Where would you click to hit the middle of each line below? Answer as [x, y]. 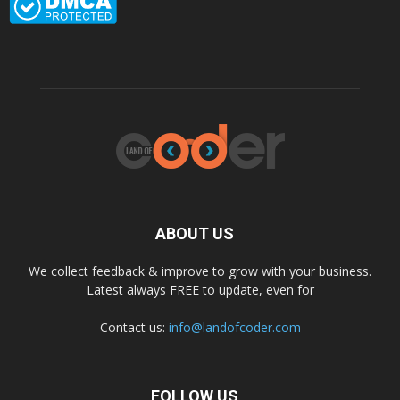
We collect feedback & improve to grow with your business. [200, 271]
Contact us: [134, 327]
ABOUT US [195, 233]
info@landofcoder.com [234, 327]
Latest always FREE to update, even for [200, 289]
